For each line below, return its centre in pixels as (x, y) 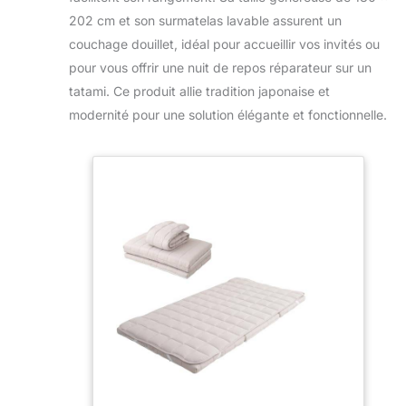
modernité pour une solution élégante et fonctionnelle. (228, 115)
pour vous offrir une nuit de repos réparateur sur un (220, 68)
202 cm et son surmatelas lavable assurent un (205, 21)
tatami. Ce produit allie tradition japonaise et (199, 92)
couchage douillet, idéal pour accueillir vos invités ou (224, 44)
